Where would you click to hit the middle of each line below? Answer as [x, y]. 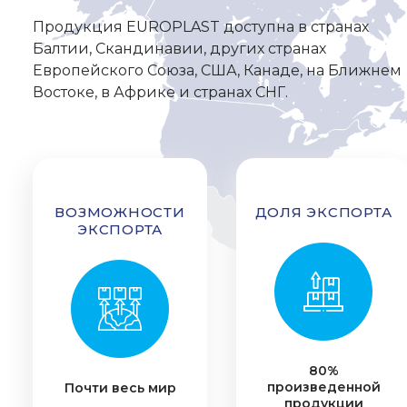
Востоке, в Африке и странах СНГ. [160, 92]
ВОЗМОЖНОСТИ [120, 212]
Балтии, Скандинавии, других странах [179, 49]
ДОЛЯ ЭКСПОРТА [323, 212]
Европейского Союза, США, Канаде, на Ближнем [217, 70]
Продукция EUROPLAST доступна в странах [201, 27]
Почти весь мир [120, 388]
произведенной [323, 387]
